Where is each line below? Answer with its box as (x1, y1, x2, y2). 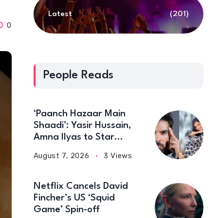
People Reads (43, 70, 113, 81)
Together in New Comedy (33, 144, 143, 154)
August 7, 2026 (33, 151, 90, 160)
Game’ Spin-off (33, 205, 100, 215)
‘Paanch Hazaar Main (33, 109, 126, 119)
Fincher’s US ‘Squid (33, 193, 115, 203)
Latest (48, 10, 72, 18)
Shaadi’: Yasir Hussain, (33, 121, 131, 130)
